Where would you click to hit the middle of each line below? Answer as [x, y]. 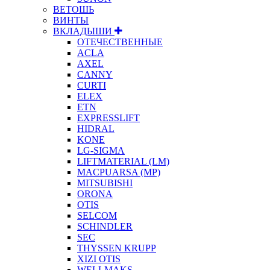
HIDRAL [96, 128]
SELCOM [97, 215]
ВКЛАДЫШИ [84, 31]
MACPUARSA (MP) [119, 172]
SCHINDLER [105, 226]
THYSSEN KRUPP [117, 248]
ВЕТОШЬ [74, 9]
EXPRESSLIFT [108, 118]
